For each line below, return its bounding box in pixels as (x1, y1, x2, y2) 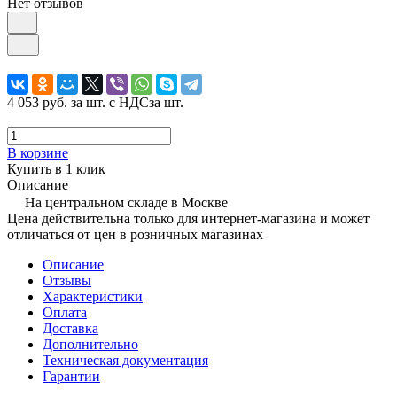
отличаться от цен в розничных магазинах (7, 226, 263, 242)
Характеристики (43, 288, 143, 304)
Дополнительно (43, 336, 138, 352)
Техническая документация (43, 352, 208, 368)
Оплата (43, 304, 87, 320)
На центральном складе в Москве (25, 194, 228, 210)
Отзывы (43, 272, 91, 288)
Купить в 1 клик (7, 160, 105, 176)
